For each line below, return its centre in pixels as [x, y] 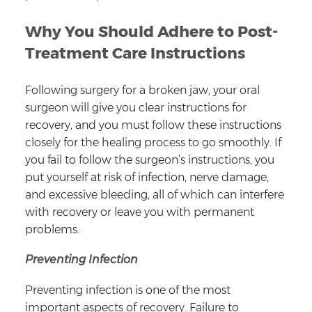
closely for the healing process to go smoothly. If [153, 142]
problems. [52, 229]
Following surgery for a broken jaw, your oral [142, 90]
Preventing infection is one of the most [127, 290]
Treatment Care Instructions [135, 53]
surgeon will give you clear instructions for [135, 107]
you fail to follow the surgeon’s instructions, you [149, 159]
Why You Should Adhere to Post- [151, 31]
